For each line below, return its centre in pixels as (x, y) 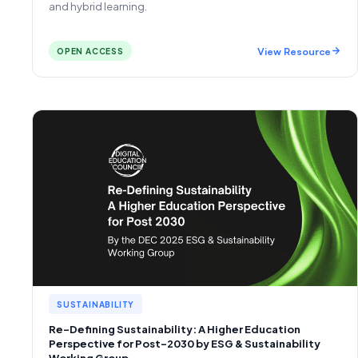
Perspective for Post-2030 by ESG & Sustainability (185, 344)
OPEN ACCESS (90, 51)
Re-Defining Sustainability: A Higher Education (175, 329)
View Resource (294, 51)
